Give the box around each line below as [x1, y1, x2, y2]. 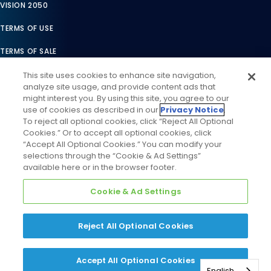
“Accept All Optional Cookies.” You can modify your [23, 139, 223, 150]
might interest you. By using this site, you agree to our [23, 93, 230, 104]
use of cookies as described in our [23, 104, 161, 116]
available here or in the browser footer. [23, 162, 177, 173]
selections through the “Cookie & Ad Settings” [23, 150, 201, 162]
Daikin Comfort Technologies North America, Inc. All [30, 229, 250, 241]
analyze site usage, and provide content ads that [23, 81, 216, 93]
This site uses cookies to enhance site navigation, [23, 70, 217, 81]
